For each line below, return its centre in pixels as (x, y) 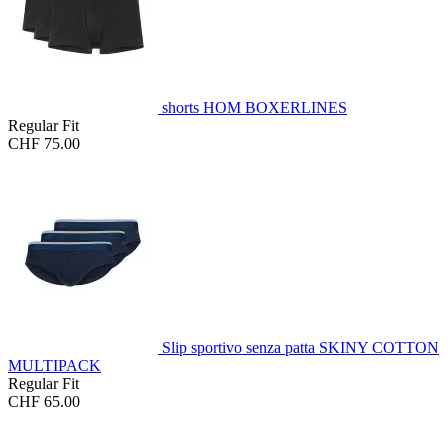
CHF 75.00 (44, 144)
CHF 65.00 (44, 402)
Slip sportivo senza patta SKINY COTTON (300, 348)
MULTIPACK (54, 366)
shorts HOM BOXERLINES (254, 108)
